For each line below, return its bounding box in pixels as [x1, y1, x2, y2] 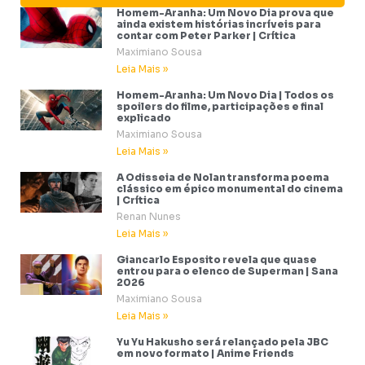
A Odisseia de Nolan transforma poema [117, 170, 329, 183]
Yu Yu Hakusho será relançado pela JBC [117, 335, 328, 348]
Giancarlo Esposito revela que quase [117, 253, 317, 266]
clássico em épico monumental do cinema [117, 182, 343, 195]
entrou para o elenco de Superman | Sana [117, 264, 338, 277]
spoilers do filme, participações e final [117, 99, 323, 112]
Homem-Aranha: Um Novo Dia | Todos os [117, 88, 334, 101]
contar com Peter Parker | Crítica [117, 29, 296, 42]
